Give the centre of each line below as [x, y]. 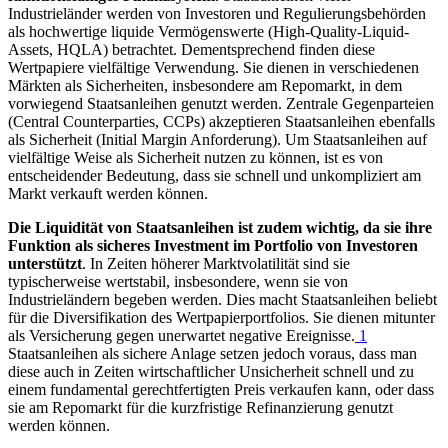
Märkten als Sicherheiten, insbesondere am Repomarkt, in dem [205, 85]
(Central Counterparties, [85, 121]
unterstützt [45, 263]
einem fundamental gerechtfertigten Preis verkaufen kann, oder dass [221, 389]
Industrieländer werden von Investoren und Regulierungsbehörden [217, 13]
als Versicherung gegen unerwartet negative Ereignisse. [181, 335]
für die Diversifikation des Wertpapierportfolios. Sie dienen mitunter [221, 317]
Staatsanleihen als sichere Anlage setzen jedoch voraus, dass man [212, 353]
